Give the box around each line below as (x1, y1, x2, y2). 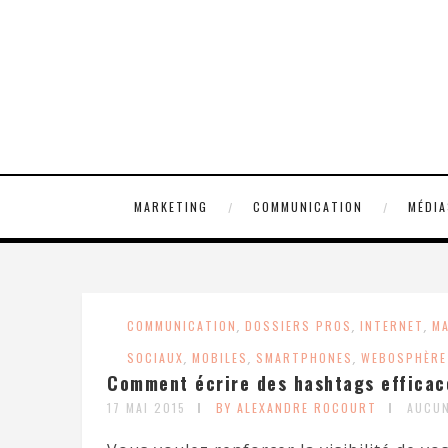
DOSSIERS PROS (245, 317, 352, 334)
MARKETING (133, 198, 208, 215)
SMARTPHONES (256, 349, 353, 366)
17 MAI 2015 (107, 399, 186, 416)
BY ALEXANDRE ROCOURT (216, 399, 377, 416)
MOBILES (192, 349, 248, 366)
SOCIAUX (127, 349, 184, 366)
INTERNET (360, 317, 424, 334)
